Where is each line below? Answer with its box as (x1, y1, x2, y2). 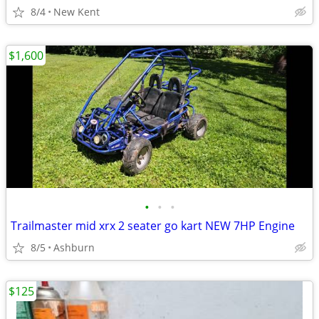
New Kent (53, 5, 100, 19)
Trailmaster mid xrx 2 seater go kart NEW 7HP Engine (11, 218, 295, 234)
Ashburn (53, 241, 95, 254)
